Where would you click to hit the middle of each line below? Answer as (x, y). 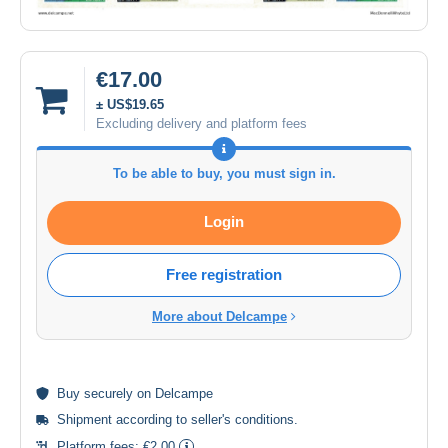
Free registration (224, 275)
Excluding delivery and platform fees (201, 124)
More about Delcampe (219, 317)
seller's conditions (242, 420)
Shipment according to (124, 420)
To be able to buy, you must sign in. (224, 174)
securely (108, 394)
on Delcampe (173, 394)
